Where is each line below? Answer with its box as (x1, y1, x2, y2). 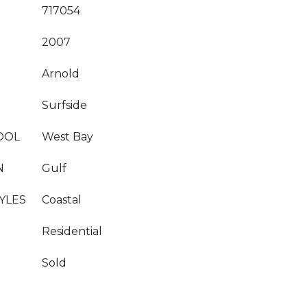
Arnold (42, 67, 79, 80)
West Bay (42, 130, 93, 143)
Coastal (42, 193, 82, 206)
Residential (42, 225, 102, 238)
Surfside (42, 99, 87, 112)
